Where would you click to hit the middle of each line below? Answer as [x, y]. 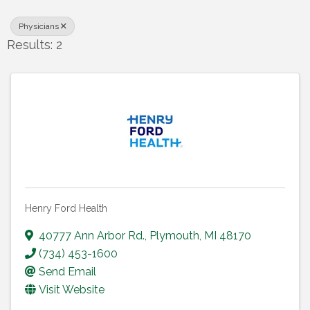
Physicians [39, 27]
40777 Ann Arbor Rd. [92, 236]
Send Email [67, 272]
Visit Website [72, 290]
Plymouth [174, 236]
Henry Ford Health [66, 209]
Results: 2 [35, 45]
